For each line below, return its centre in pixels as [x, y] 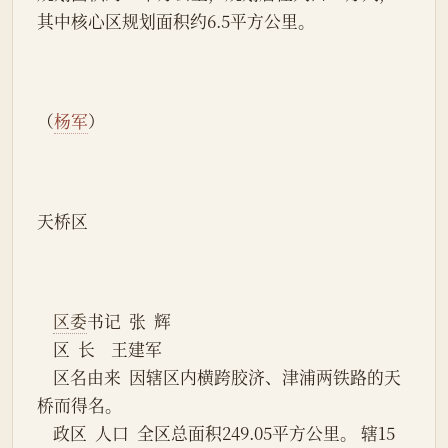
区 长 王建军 [107, 349]
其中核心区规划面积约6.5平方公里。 [176, 21]
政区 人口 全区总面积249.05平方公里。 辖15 [45, 433]
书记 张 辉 [129, 321]
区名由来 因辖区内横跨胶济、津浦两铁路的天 [45, 377]
